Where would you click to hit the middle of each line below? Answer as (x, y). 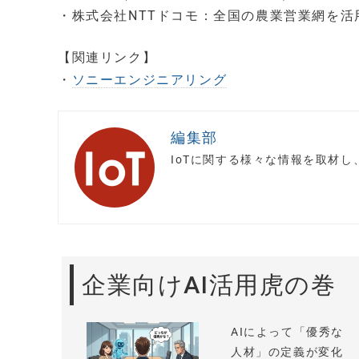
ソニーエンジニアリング (149, 80)
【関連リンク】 (107, 57)
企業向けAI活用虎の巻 (209, 285)
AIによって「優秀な (287, 332)
